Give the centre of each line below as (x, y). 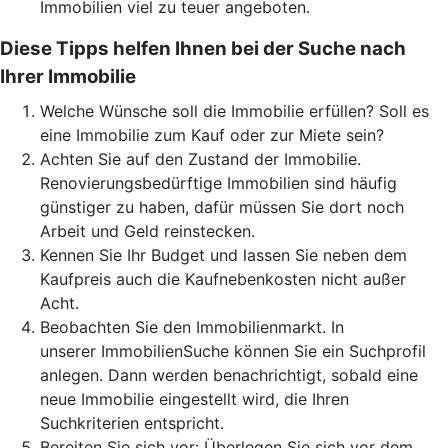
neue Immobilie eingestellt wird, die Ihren (194, 398)
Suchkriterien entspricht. (132, 422)
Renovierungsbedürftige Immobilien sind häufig (218, 182)
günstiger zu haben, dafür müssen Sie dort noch (222, 206)
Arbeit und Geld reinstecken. (147, 230)
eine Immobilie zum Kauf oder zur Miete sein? (212, 134)
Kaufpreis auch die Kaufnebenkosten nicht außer (223, 278)
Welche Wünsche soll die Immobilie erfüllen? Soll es (234, 110)
